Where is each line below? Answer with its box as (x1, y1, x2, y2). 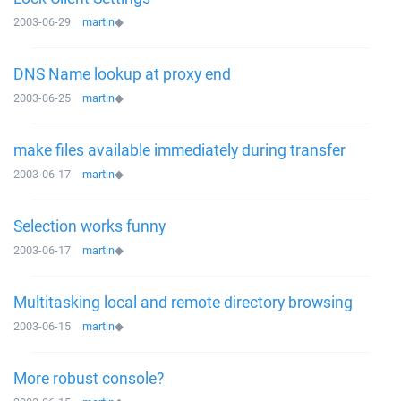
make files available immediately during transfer (13, 139, 346, 160)
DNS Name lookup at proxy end (13, 63, 231, 84)
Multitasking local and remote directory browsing (13, 291, 353, 312)
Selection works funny (13, 215, 166, 236)
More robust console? (13, 367, 164, 388)
